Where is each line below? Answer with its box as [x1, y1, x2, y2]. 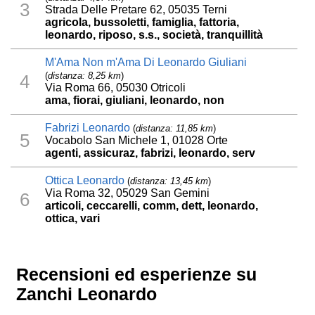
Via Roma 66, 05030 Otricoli [45, 82, 186, 94]
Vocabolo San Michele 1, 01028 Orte [45, 134, 229, 147]
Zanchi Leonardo [16, 285, 157, 304]
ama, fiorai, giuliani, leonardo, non [45, 94, 225, 107]
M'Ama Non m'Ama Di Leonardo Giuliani [45, 56, 247, 69]
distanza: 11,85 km [136, 123, 214, 134]
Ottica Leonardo [45, 174, 125, 187]
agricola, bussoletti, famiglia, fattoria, [45, 16, 240, 29]
